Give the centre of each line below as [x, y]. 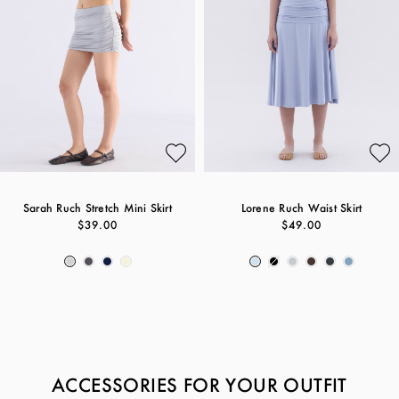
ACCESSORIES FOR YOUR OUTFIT [199, 385]
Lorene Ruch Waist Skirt [301, 208]
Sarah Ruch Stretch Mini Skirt [98, 208]
